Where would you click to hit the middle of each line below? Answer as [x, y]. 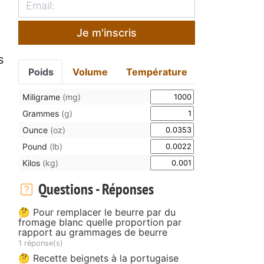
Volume [90, 72]
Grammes [42, 113]
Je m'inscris [107, 32]
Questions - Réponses [94, 189]
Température [157, 72]
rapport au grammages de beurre [93, 232]
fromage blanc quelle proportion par [100, 222]
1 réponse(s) [41, 243]
